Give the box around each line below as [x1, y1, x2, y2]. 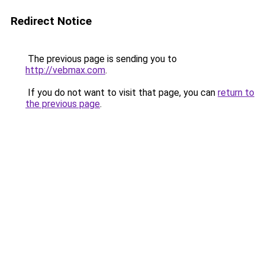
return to [218, 87, 254, 98]
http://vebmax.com [25, 64, 105, 76]
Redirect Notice [11, 14, 92, 28]
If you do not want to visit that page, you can [25, 87, 218, 98]
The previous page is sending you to [25, 53, 177, 64]
